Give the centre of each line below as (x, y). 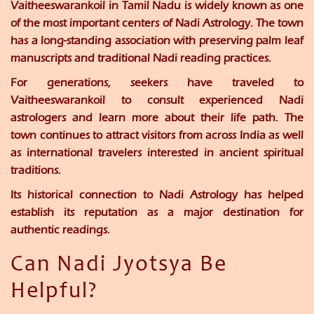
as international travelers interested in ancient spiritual (157, 153)
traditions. (36, 170)
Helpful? (54, 293)
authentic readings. (60, 230)
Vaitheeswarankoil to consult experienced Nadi (157, 100)
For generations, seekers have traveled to (157, 83)
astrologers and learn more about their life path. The (157, 118)
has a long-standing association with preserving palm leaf (157, 41)
